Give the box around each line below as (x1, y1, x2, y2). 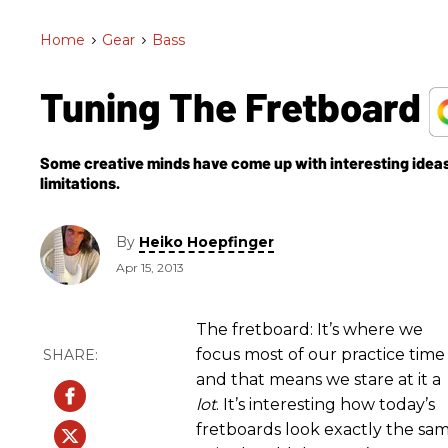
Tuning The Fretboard (40, 82, 429, 130)
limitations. (40, 172, 120, 192)
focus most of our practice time (196, 344, 445, 364)
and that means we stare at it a (196, 369, 441, 389)
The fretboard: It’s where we (196, 319, 423, 339)
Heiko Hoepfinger (139, 233, 274, 252)
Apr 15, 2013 (116, 260, 184, 276)
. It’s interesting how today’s (216, 394, 435, 414)
